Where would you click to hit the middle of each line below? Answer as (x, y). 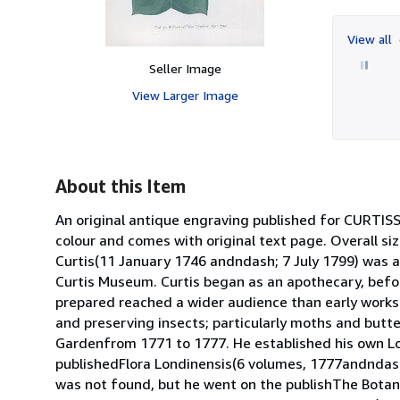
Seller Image (185, 68)
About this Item (121, 186)
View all (371, 38)
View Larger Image (185, 95)
